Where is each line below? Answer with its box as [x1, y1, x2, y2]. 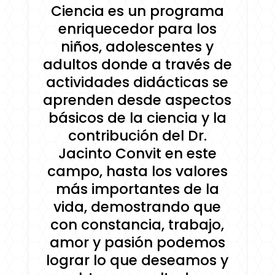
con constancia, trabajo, [50, 215, 225, 235]
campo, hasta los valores [47, 161, 228, 182]
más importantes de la [55, 179, 219, 199]
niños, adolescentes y [61, 37, 214, 57]
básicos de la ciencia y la [48, 108, 227, 128]
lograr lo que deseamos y [46, 250, 229, 271]
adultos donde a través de [42, 55, 232, 75]
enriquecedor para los [58, 19, 217, 39]
